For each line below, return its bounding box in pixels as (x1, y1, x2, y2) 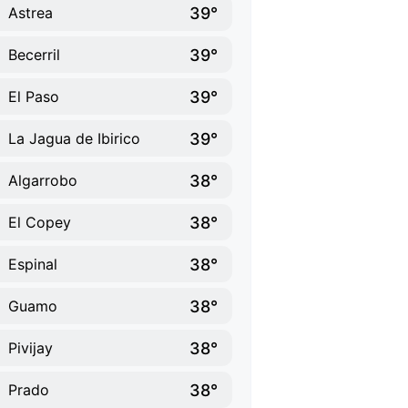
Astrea (8, 4, 53, 22)
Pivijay (8, 339, 53, 357)
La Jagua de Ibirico (8, 129, 140, 148)
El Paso (8, 87, 59, 106)
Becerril (8, 46, 60, 64)
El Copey (8, 213, 71, 231)
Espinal (8, 255, 57, 273)
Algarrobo (8, 171, 77, 189)
